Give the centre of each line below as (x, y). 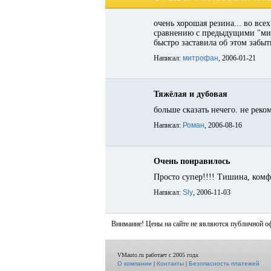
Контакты (170, 263)
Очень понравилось (192, 161)
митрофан (201, 58)
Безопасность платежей (224, 263)
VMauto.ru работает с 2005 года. (158, 255)
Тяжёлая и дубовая (191, 94)
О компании (135, 263)
